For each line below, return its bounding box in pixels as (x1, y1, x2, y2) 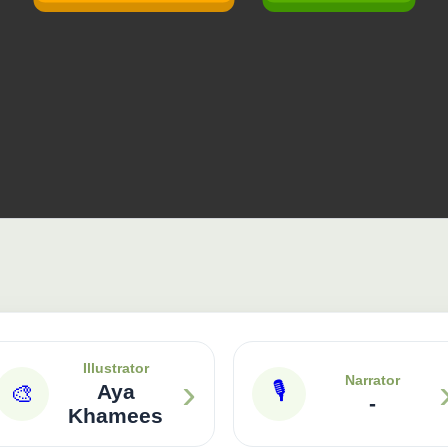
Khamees (68, 407, 163, 431)
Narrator (345, 375, 400, 392)
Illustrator (82, 363, 149, 380)
